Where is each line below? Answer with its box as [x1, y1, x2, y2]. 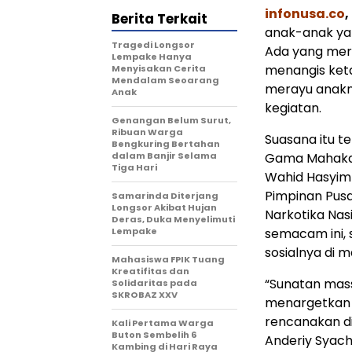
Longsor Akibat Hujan [112, 201, 217, 214]
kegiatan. [265, 99, 321, 117]
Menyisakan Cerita [112, 62, 206, 75]
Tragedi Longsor [112, 38, 195, 51]
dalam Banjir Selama [112, 149, 217, 162]
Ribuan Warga [112, 126, 183, 138]
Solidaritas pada [112, 277, 197, 289]
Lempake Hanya [112, 50, 192, 63]
